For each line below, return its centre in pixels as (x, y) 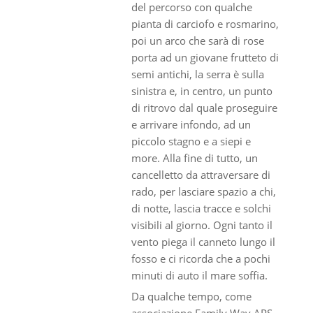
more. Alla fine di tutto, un (195, 158)
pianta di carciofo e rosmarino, (205, 23)
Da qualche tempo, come (192, 296)
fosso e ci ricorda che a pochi (201, 258)
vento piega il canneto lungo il (204, 241)
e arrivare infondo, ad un (191, 124)
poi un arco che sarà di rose (198, 40)
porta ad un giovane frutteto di (205, 57)
